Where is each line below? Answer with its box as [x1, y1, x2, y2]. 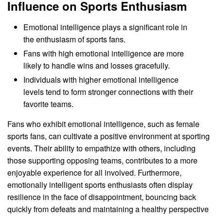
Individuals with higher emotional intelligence [23, 74, 179, 86]
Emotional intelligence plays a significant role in [23, 21, 188, 33]
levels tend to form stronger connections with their [23, 86, 194, 98]
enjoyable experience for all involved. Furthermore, [7, 167, 182, 179]
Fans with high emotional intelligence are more [23, 47, 184, 59]
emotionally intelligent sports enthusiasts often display [7, 179, 193, 191]
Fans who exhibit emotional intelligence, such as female [7, 118, 200, 130]
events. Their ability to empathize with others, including [7, 143, 196, 154]
